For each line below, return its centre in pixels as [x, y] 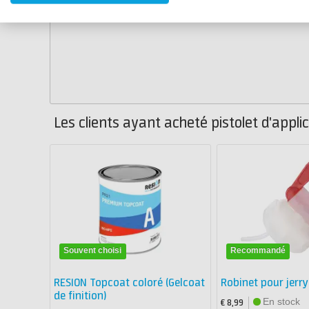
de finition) [80, 297]
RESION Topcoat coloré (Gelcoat [129, 283]
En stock [281, 302]
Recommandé [258, 250]
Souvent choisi [93, 250]
